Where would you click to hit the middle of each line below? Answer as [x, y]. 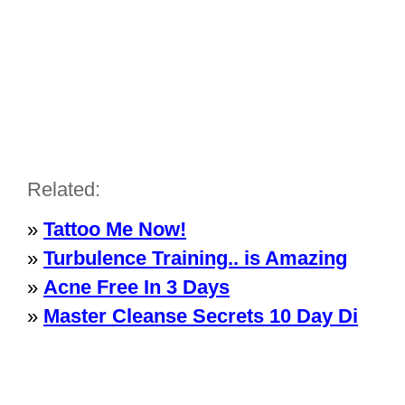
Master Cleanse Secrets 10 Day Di [201, 316]
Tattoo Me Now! [115, 229]
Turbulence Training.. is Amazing [195, 258]
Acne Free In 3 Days [137, 287]
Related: [64, 189]
